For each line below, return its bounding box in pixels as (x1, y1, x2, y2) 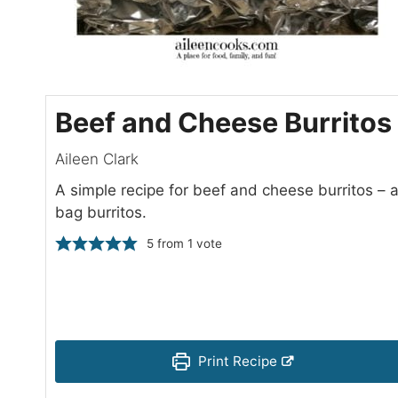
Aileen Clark (55, 149, 139, 168)
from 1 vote (154, 235, 223, 251)
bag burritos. (55, 203, 147, 221)
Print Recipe (195, 352, 278, 370)
